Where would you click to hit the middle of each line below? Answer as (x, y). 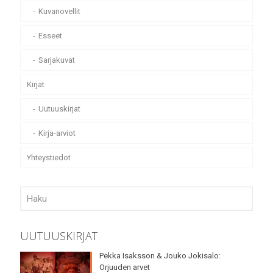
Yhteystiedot (49, 158)
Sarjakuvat (57, 60)
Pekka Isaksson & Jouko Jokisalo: (160, 256)
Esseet (50, 36)
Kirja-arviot (57, 133)
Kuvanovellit (59, 12)
